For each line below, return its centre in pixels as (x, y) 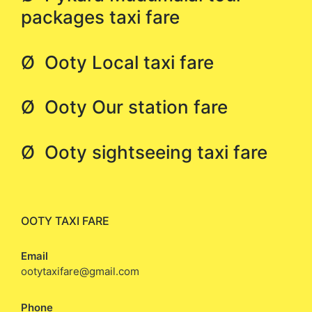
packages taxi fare (100, 17)
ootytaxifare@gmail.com (80, 271)
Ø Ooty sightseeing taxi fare (144, 152)
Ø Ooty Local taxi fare (117, 62)
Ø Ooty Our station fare (124, 107)
